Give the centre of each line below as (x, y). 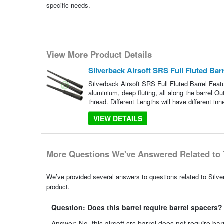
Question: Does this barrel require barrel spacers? (137, 207)
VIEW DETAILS (118, 119)
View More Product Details (99, 54)
